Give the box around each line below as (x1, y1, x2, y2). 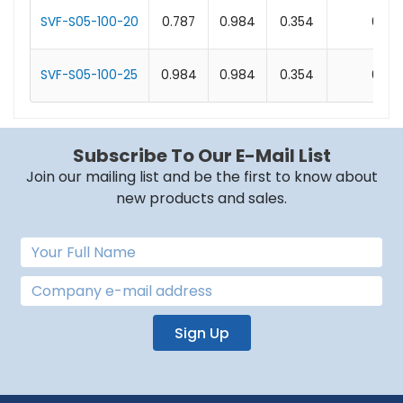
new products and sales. (116, 188, 287, 210)
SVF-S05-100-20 (40, 13, 139, 31)
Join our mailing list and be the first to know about (25, 166, 378, 188)
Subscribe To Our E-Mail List (72, 143, 331, 169)
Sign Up (174, 322, 229, 344)
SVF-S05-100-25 (40, 67, 138, 85)
